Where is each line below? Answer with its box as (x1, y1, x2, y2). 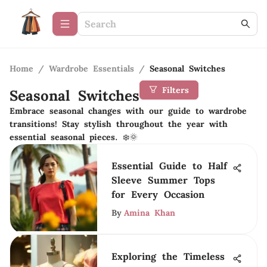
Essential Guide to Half (111, 160, 227, 172)
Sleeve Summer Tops (111, 174, 215, 186)
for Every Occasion (111, 188, 204, 200)
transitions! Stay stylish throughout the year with (10, 119, 228, 129)
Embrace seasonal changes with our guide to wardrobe (10, 105, 247, 116)
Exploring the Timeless (111, 250, 225, 262)
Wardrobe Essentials (49, 63, 134, 74)
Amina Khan (124, 207, 175, 218)
